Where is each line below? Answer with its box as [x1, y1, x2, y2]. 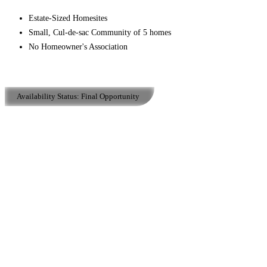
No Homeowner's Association [29, 42, 130, 51]
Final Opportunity [79, 91, 139, 101]
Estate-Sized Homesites [29, 13, 110, 23]
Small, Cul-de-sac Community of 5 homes [29, 27, 171, 37]
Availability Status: [17, 91, 79, 101]
